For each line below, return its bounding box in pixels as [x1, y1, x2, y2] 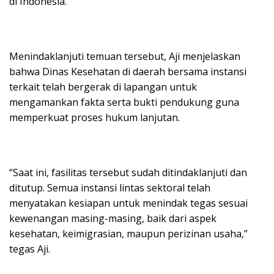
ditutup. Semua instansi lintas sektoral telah [9, 181, 210, 194]
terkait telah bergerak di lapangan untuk [9, 80, 197, 94]
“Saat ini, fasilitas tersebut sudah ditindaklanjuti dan [9, 166, 247, 179]
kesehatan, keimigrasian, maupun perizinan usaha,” [9, 227, 248, 240]
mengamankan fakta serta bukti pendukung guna [9, 95, 239, 109]
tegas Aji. [9, 242, 50, 256]
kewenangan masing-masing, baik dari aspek [9, 212, 217, 225]
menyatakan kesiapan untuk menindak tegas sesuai [9, 196, 248, 210]
